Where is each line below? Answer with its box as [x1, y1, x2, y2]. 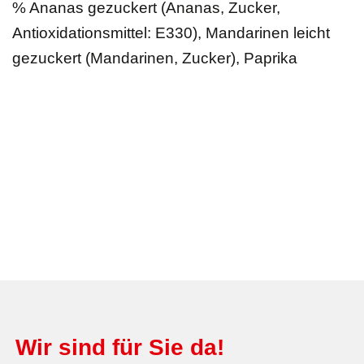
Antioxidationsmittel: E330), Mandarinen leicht [11, 24, 330, 41]
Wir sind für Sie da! [15, 334, 224, 360]
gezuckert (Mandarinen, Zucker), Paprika [11, 49, 297, 67]
